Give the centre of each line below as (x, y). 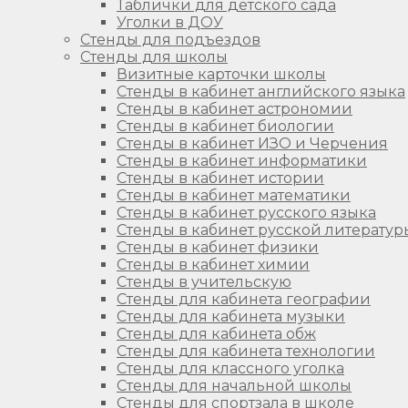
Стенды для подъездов (170, 39)
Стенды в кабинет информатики (242, 160)
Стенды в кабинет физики (218, 247)
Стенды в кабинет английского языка (261, 91)
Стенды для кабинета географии (244, 299)
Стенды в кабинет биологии (225, 126)
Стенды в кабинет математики (234, 195)
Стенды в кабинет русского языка (246, 212)
